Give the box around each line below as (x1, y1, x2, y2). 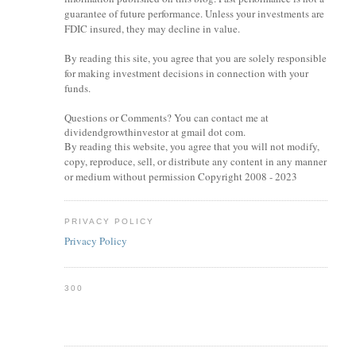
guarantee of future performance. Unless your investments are (64, 6, 324, 21)
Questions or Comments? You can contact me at (64, 110, 269, 126)
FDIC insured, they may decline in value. (64, 21, 240, 37)
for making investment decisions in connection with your (64, 66, 308, 81)
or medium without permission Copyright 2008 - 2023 (64, 169, 297, 184)
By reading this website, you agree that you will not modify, (64, 139, 319, 154)
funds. (64, 81, 91, 96)
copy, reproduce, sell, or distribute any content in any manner (64, 154, 327, 169)
